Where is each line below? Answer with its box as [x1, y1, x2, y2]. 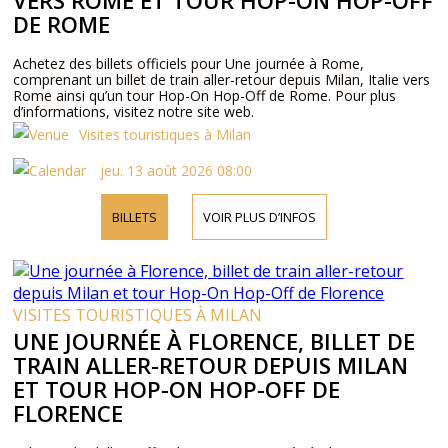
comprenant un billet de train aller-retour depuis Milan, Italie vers [13, 70, 431, 89]
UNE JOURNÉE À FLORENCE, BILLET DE [13, 326, 416, 356]
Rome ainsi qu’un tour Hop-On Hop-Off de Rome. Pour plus [13, 86, 397, 105]
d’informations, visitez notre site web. [13, 102, 255, 121]
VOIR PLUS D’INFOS [202, 208, 316, 226]
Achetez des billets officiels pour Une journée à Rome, [13, 54, 365, 73]
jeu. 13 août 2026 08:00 [96, 161, 253, 180]
